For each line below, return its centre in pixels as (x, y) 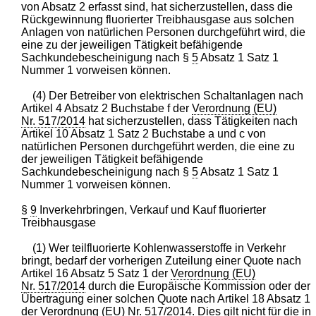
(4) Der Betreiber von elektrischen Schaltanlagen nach (168, 95)
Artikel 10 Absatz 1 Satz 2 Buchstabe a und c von (144, 133)
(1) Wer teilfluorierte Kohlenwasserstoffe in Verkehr (159, 248)
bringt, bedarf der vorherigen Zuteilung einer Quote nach (162, 260)
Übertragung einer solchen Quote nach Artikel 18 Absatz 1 (166, 298)
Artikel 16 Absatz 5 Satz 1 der (96, 273)
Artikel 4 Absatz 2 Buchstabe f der (107, 108)
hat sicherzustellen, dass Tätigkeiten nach (192, 121)
